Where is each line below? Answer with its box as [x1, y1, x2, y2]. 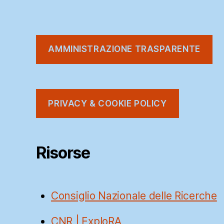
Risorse [36, 143, 90, 163]
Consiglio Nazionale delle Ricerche [51, 189, 217, 202]
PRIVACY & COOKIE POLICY [48, 98, 167, 108]
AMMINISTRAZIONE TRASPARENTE [48, 44, 200, 54]
